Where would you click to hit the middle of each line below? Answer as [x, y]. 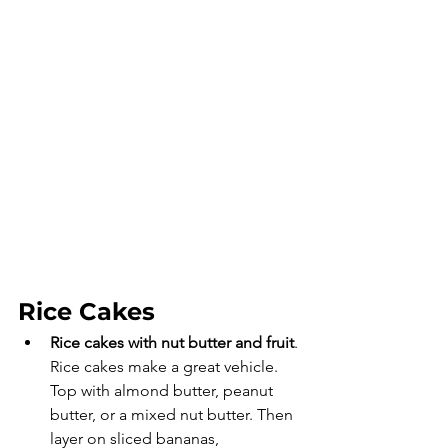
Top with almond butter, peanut [163, 390]
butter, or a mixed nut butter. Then [173, 414]
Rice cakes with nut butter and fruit [172, 342]
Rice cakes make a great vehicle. [166, 366]
